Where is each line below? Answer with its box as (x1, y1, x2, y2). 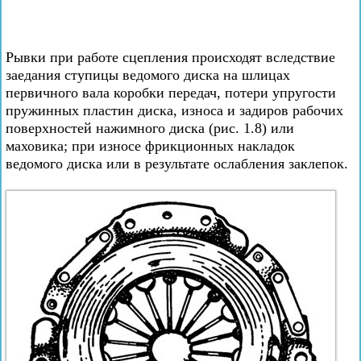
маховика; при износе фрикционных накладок (6, 138, 295, 154)
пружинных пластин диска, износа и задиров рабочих (6, 102, 343, 118)
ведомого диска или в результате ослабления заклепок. (6, 156, 348, 172)
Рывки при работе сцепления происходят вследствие (6, 49, 335, 65)
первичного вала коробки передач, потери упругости (6, 85, 336, 101)
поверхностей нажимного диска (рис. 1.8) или (6, 120, 294, 136)
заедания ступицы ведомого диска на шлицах (6, 67, 290, 83)
